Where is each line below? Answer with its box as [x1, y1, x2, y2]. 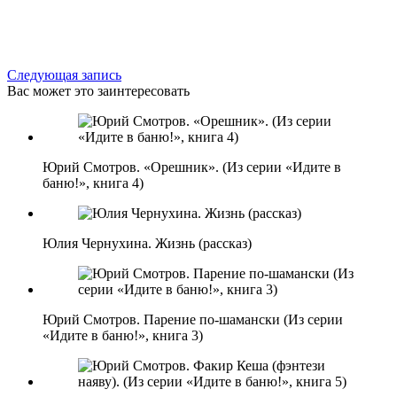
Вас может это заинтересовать [7, 82, 190, 98]
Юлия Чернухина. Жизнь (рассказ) [43, 235, 252, 251]
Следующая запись [7, 66, 121, 82]
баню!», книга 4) [43, 175, 144, 191]
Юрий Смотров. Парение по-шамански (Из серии [43, 311, 343, 327]
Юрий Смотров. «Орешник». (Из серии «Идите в [43, 159, 341, 175]
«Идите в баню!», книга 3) [43, 327, 203, 343]
